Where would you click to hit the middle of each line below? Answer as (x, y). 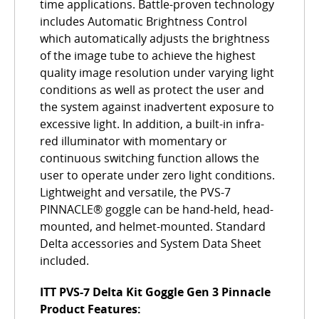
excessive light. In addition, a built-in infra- (152, 124)
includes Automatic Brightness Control (143, 22)
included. (64, 261)
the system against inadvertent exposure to (157, 107)
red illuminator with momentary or (134, 141)
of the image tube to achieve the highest (148, 56)
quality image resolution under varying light (157, 73)
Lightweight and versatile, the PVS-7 (135, 193)
